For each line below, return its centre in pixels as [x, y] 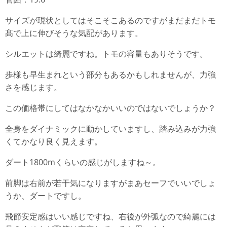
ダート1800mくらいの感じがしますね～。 [83, 162]
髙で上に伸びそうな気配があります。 [74, 33]
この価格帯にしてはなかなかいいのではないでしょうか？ [110, 108]
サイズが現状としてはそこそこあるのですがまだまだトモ [110, 20]
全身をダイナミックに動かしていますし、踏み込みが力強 [110, 129]
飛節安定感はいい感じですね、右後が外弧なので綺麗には [110, 216]
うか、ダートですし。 [46, 196]
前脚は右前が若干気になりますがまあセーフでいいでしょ [110, 183]
